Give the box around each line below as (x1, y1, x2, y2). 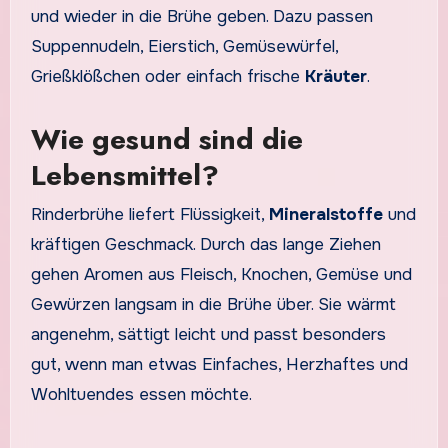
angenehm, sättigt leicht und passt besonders (30, 324, 386, 346)
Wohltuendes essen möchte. (30, 384, 252, 406)
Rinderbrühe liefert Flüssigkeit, (30, 204, 269, 226)
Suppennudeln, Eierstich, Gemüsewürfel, (30, 35, 338, 57)
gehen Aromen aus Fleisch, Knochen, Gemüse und (30, 264, 412, 286)
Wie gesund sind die (30, 118, 303, 160)
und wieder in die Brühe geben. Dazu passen (30, 5, 373, 27)
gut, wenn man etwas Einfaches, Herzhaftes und (30, 354, 408, 376)
